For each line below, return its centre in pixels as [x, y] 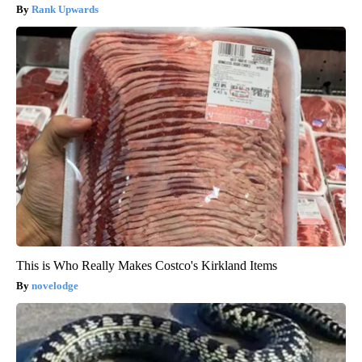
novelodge [55, 285]
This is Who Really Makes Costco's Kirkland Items [147, 265]
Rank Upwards [65, 9]
